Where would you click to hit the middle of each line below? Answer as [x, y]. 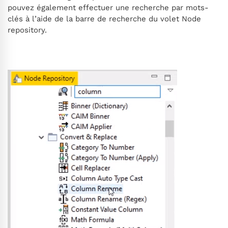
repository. [27, 30]
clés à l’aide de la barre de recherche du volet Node [104, 19]
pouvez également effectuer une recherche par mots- [108, 8]
